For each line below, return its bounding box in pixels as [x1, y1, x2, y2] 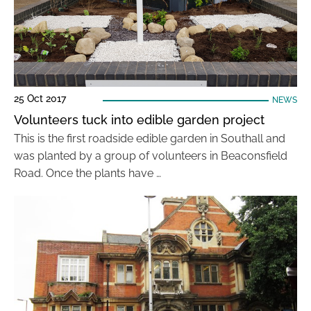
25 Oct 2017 [14, 93, 66, 104]
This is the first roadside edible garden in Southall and [14, 132, 285, 145]
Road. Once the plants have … [14, 167, 161, 180]
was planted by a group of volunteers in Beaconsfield [14, 149, 287, 162]
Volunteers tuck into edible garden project [14, 112, 264, 127]
